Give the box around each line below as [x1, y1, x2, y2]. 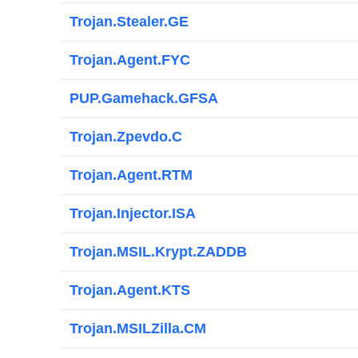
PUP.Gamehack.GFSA [70, 90, 218, 106]
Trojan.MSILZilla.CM [70, 320, 206, 336]
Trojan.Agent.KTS [70, 282, 190, 298]
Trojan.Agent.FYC [70, 52, 190, 68]
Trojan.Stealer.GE [70, 14, 189, 30]
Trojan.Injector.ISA [70, 205, 196, 221]
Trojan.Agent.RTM [70, 167, 193, 183]
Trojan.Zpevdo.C [70, 129, 182, 145]
